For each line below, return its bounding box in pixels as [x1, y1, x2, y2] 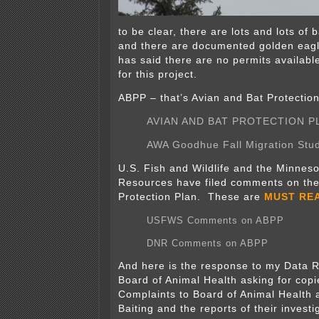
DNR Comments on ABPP [147, 238, 268, 249]
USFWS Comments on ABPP [147, 215, 284, 226]
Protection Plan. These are [118, 192, 264, 203]
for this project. [118, 69, 197, 80]
